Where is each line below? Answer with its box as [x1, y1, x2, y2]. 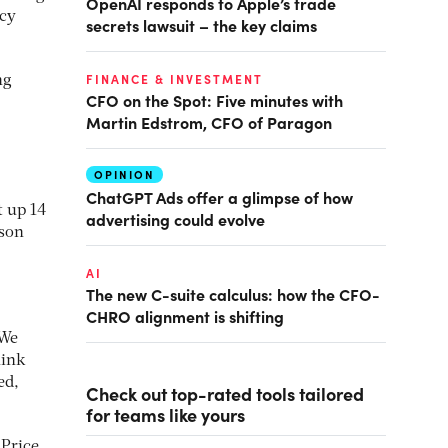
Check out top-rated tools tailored [86, 381, 364, 406]
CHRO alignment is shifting [86, 305, 284, 327]
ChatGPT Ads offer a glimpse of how [86, 186, 353, 208]
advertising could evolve [86, 208, 265, 230]
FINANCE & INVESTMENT [86, 71, 263, 87]
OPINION [94, 167, 155, 182]
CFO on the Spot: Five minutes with [86, 89, 343, 111]
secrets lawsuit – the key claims [86, 14, 317, 36]
